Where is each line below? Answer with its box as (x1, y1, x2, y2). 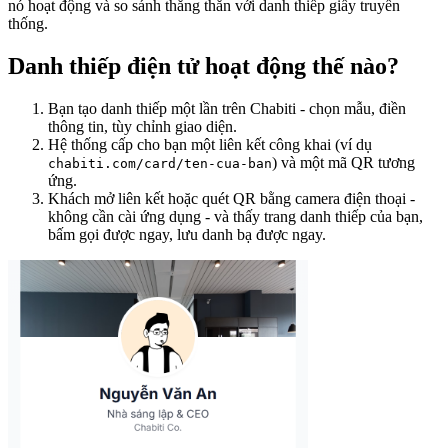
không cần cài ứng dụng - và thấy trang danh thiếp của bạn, (48, 207, 423, 225)
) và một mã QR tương (272, 153, 415, 171)
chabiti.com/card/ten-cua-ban (48, 155, 272, 171)
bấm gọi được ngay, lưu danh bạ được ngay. (48, 225, 326, 243)
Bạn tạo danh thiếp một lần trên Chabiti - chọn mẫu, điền (48, 99, 406, 117)
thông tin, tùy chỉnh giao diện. (48, 117, 237, 135)
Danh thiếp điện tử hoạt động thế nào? (8, 52, 399, 79)
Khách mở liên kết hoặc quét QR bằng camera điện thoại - (48, 189, 415, 207)
